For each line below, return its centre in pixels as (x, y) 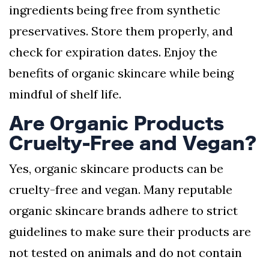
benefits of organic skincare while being (121, 73)
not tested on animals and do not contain (125, 253)
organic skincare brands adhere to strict (123, 211)
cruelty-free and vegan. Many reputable (121, 190)
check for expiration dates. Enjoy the (113, 52)
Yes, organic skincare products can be (116, 169)
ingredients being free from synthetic (115, 10)
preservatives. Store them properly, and (121, 31)
